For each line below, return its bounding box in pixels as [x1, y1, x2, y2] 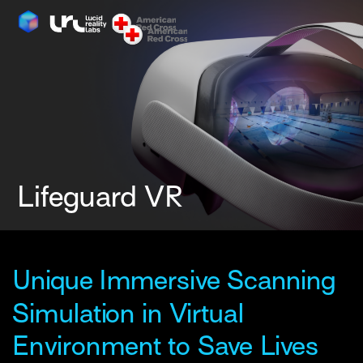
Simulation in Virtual [12, 298, 245, 328]
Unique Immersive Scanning [12, 265, 336, 295]
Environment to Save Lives [12, 331, 325, 361]
